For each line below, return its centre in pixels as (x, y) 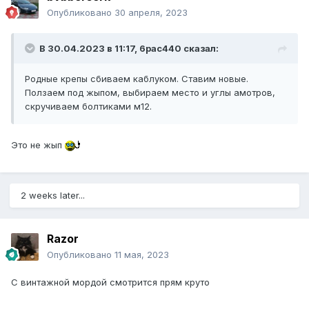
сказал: (200, 49)
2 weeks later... (53, 196)
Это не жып (38, 145)
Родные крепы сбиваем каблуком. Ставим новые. (137, 79)
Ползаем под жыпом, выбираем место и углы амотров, (150, 93)
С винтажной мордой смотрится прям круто (110, 282)
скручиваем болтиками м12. (88, 107)
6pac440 (160, 49)
